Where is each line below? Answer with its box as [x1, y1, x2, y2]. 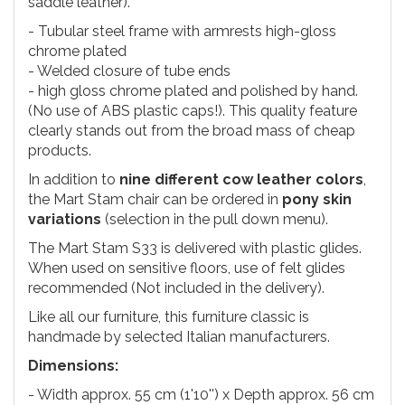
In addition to [28, 171, 119, 189]
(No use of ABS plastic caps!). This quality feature [28, 102, 357, 120]
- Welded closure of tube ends [28, 62, 231, 80]
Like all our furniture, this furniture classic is [28, 308, 309, 326]
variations [28, 211, 105, 229]
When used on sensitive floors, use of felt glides [28, 259, 345, 278]
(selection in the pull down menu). [105, 211, 328, 229]
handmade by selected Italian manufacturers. [28, 328, 330, 346]
